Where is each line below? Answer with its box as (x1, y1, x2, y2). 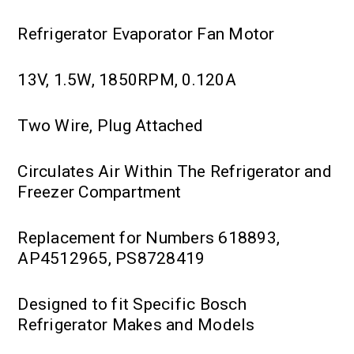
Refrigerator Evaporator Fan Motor (17, 24, 275, 43)
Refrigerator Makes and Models (17, 314, 255, 334)
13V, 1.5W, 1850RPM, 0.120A (17, 70, 236, 89)
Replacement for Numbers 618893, (17, 228, 281, 247)
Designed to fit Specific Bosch (17, 294, 247, 314)
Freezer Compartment (17, 182, 182, 201)
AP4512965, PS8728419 (17, 248, 205, 268)
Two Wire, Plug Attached (17, 115, 204, 135)
